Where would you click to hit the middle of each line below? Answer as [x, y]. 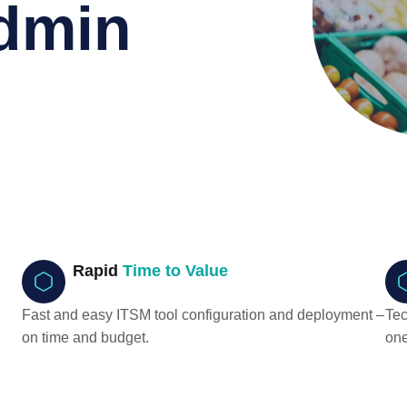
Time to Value [175, 271]
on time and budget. [85, 338]
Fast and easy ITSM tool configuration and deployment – [203, 315]
